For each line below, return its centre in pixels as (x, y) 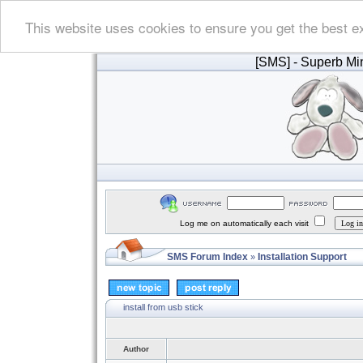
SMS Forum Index (207, 257)
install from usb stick (163, 307)
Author (136, 349)
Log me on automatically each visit (246, 223)
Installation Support (302, 257)
